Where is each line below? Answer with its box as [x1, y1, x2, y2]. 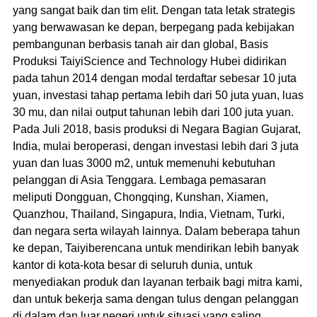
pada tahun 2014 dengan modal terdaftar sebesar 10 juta [12, 71, 296, 84]
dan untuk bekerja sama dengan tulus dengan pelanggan [12, 292, 299, 305]
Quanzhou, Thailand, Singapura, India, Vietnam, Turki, [12, 207, 284, 220]
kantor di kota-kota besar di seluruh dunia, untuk [12, 258, 253, 271]
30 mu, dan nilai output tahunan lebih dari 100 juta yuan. [12, 105, 294, 118]
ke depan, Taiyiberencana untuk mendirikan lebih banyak [12, 241, 299, 254]
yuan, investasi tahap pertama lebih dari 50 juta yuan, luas [12, 88, 304, 101]
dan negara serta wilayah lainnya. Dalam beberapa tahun [12, 224, 300, 237]
